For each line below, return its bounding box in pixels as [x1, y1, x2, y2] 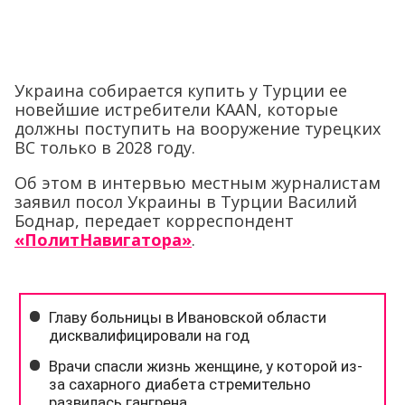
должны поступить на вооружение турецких [14, 117, 381, 139]
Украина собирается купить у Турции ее [14, 79, 347, 101]
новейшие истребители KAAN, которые [14, 98, 338, 120]
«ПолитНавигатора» [14, 228, 192, 250]
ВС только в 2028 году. [14, 136, 195, 158]
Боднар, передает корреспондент [14, 209, 294, 231]
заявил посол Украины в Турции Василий [14, 190, 357, 212]
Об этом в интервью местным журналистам [14, 171, 381, 193]
